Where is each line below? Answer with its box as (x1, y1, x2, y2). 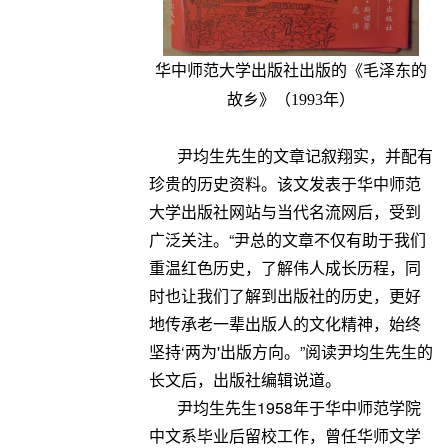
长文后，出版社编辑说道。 (148, 367, 341, 391)
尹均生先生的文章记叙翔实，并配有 (176, 143, 433, 167)
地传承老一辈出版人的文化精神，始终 (148, 311, 421, 335)
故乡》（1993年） (226, 90, 355, 108)
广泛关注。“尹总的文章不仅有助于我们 (148, 227, 426, 251)
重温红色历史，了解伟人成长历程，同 (148, 255, 421, 279)
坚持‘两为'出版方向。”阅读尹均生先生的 (148, 339, 433, 363)
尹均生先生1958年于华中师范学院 (176, 395, 421, 419)
